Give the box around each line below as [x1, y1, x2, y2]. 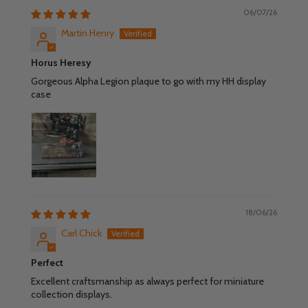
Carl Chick [60, 227, 102, 240]
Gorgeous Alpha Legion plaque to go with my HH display [30, 75, 266, 88]
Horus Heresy [30, 56, 91, 69]
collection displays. [30, 288, 112, 301]
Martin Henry [60, 27, 114, 40]
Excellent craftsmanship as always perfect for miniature [30, 275, 264, 288]
